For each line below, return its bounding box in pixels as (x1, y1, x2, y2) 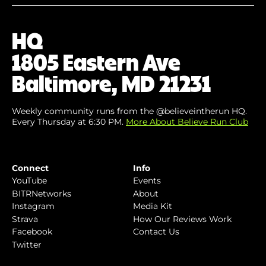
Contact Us (133, 226, 179, 237)
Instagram (12, 201, 55, 212)
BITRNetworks (12, 188, 71, 199)
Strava (12, 213, 38, 224)
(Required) (41, 9, 82, 20)
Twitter (12, 239, 42, 250)
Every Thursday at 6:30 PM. (12, 116, 126, 127)
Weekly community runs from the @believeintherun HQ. (12, 105, 247, 116)
